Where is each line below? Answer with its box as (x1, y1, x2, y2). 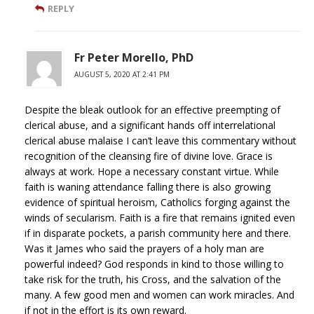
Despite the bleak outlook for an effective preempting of (25, 103, 280, 117)
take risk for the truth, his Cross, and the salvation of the (25, 273, 281, 287)
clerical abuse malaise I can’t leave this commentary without (25, 134, 296, 148)
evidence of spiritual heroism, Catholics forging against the (25, 196, 290, 210)
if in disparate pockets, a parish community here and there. (25, 226, 291, 240)
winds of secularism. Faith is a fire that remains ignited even (25, 211, 295, 225)
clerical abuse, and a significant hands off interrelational (25, 118, 275, 132)
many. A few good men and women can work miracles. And (25, 288, 294, 302)
